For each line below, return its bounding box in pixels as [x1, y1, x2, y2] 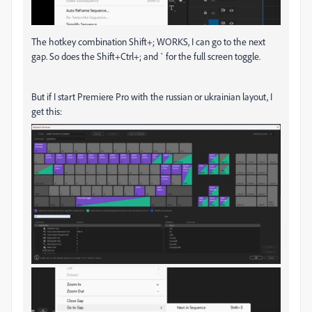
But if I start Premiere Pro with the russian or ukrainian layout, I [31, 91, 272, 103]
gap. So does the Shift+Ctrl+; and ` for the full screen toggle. [31, 50, 260, 63]
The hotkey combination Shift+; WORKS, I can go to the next [31, 36, 265, 48]
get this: [31, 105, 62, 118]
